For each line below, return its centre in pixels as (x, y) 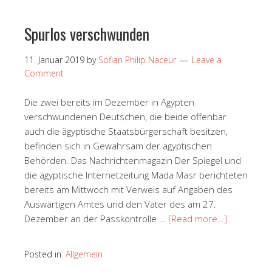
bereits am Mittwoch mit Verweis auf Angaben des (128, 189)
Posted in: (45, 254)
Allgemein (84, 254)
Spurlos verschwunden (87, 33)
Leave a (207, 59)
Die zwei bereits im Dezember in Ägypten (109, 102)
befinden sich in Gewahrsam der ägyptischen (118, 145)
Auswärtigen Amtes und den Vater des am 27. (120, 204)
